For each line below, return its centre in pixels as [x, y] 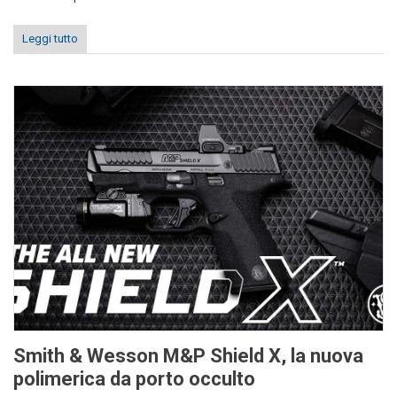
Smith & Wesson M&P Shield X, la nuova [188, 356]
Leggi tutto [50, 38]
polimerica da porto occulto [134, 379]
